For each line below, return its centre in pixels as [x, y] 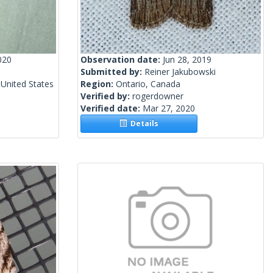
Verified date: [112, 108]
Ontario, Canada [148, 84]
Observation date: [122, 60]
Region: [98, 84]
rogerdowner [158, 96]
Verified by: [106, 96]
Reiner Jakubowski [180, 72]
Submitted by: [112, 72]
